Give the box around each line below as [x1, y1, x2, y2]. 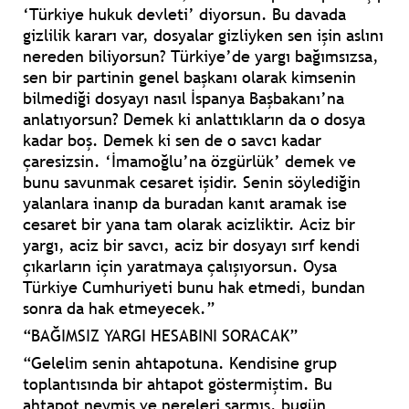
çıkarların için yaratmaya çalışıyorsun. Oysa [23, 256, 337, 278]
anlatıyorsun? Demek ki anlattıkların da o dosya [23, 109, 365, 131]
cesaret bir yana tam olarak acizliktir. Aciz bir [23, 214, 355, 236]
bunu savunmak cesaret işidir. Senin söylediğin [23, 172, 361, 194]
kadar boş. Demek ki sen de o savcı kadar [23, 130, 321, 152]
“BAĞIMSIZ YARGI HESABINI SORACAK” [23, 325, 298, 347]
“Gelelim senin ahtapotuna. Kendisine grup [23, 352, 337, 374]
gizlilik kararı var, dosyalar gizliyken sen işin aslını [23, 25, 383, 47]
